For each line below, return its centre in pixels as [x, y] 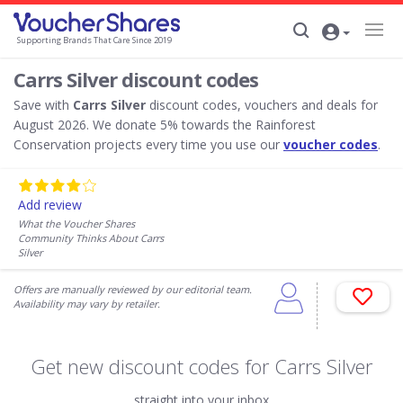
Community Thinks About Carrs [91, 238]
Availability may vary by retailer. [87, 304]
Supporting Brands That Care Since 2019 [94, 40]
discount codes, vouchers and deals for [262, 105]
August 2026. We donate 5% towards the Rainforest [165, 125]
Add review [50, 205]
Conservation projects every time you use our [148, 144]
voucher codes [331, 144]
